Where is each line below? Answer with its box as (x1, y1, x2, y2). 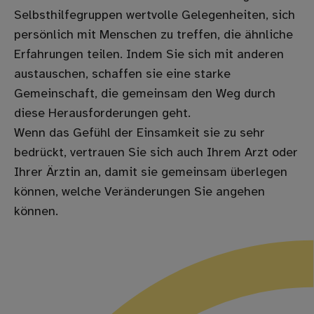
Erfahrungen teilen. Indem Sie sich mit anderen (14, 48, 284, 62)
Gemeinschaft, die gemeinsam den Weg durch (14, 88, 275, 102)
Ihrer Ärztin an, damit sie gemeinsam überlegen (14, 166, 287, 180)
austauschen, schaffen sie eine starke (14, 68, 231, 82)
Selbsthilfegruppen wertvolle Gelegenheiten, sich (14, 9, 295, 23)
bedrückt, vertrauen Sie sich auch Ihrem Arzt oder (14, 146, 298, 161)
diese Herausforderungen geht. (14, 107, 191, 121)
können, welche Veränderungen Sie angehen (14, 186, 265, 200)
